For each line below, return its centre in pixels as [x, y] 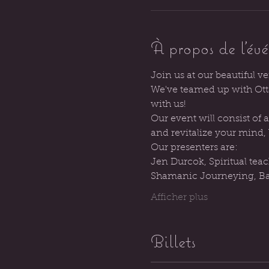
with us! [168, 104]
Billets [173, 241]
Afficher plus [179, 198]
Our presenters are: [194, 148]
